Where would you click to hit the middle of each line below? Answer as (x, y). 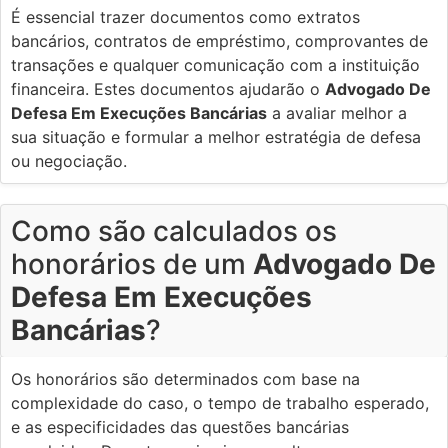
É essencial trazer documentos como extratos (185, 16)
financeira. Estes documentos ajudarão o (168, 88)
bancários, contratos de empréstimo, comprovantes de (219, 40)
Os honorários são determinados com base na (185, 378)
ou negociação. (69, 160)
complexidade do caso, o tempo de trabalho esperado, (220, 402)
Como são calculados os (174, 230)
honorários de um (132, 263)
